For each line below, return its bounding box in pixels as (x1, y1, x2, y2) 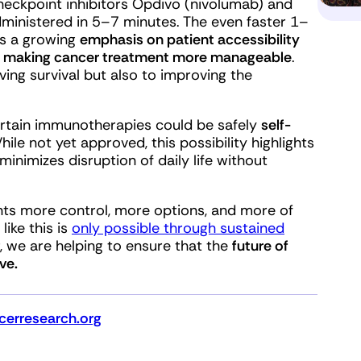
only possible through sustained (72, 218, 284, 239)
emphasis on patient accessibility (80, 30, 300, 50)
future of (232, 236, 288, 256)
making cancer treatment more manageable (3, 48, 292, 68)
